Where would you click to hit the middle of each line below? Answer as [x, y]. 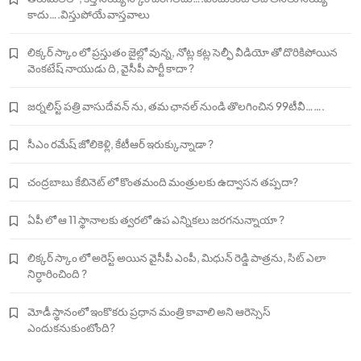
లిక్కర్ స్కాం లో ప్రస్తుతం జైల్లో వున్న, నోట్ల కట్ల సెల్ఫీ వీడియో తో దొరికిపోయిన [183, 52]
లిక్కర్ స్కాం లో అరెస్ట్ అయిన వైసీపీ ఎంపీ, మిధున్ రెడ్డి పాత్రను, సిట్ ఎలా [176, 258]
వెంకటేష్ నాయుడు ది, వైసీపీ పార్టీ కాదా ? [111, 68]
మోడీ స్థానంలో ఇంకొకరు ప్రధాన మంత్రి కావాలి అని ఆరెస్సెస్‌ [149, 312]
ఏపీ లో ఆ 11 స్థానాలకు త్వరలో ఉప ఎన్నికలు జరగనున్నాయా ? [156, 220]
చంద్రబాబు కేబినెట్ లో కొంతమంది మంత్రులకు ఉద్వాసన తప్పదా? [163, 182]
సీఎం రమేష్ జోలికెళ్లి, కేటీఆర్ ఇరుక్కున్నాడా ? [120, 144]
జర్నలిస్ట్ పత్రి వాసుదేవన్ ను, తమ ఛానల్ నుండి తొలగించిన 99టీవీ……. [176, 106]
